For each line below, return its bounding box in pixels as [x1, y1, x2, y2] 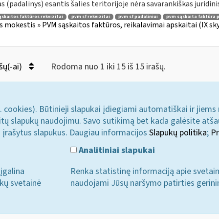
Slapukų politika [149, 127, 207, 139]
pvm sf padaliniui [118, 13, 158, 20]
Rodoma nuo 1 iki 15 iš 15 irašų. [50, 61, 166, 73]
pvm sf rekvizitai [71, 13, 110, 20]
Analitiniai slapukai [77, 144, 155, 156]
